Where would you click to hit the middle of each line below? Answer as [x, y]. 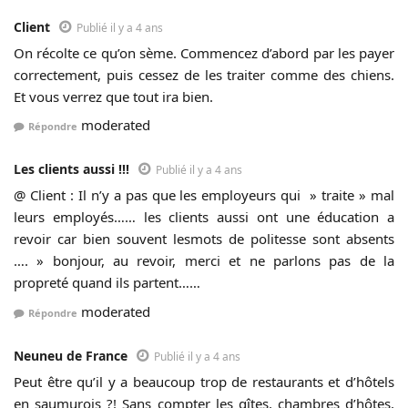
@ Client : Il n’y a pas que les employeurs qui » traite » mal [204, 195]
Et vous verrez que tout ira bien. [113, 96]
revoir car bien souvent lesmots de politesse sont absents [204, 239]
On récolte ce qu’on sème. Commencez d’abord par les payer [204, 52]
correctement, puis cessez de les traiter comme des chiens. [204, 74]
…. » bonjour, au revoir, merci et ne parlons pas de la [204, 261]
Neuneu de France [71, 355]
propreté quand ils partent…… [107, 283]
